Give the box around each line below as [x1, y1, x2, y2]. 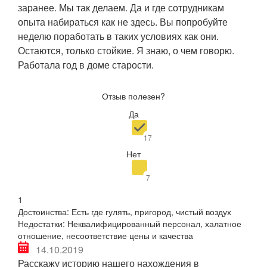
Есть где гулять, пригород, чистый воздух [72, 205, 231, 218]
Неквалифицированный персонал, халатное [67, 217, 241, 229]
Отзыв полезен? [102, 89, 165, 102]
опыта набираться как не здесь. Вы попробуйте [18, 14, 228, 29]
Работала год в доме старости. [18, 57, 154, 72]
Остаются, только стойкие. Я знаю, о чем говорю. [18, 43, 234, 57]
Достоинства [18, 205, 67, 218]
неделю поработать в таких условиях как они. [18, 29, 219, 43]
